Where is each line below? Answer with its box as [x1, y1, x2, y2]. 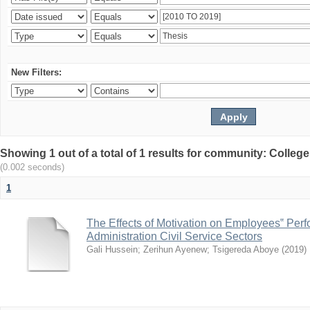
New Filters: [11, 67, 62, 77]
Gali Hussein [86, 244, 138, 255]
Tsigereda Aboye [212, 244, 279, 255]
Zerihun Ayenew [143, 244, 207, 255]
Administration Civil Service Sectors [86, 230, 262, 242]
